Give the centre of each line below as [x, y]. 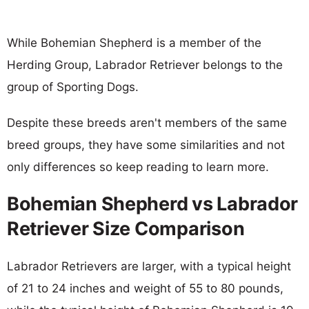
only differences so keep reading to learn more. [138, 167]
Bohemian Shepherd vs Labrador [153, 203]
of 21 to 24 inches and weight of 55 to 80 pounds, [145, 288]
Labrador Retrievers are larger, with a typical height [149, 266]
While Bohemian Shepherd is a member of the [134, 42]
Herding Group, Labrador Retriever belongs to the [145, 64]
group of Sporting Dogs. [73, 87]
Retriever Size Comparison [126, 228]
